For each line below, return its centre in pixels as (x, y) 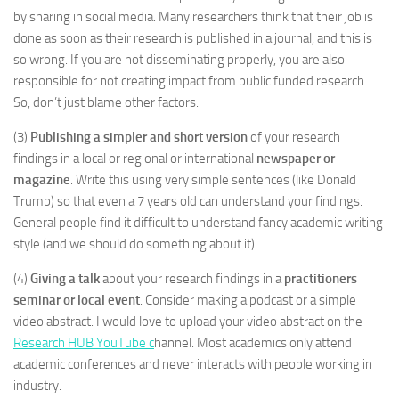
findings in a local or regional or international (135, 159)
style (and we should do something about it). (135, 244)
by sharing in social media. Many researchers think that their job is (193, 17)
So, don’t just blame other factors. (106, 102)
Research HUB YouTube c (84, 343)
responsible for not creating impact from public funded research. (190, 81)
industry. (37, 386)
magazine (42, 180)
